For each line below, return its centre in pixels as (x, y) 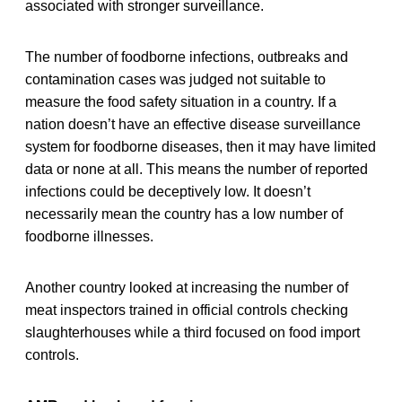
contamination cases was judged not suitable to (175, 79)
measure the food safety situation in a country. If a (181, 101)
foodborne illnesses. (89, 236)
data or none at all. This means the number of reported (197, 169)
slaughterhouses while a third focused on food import (192, 332)
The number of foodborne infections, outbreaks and (187, 57)
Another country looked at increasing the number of (187, 287)
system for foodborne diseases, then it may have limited (201, 146)
